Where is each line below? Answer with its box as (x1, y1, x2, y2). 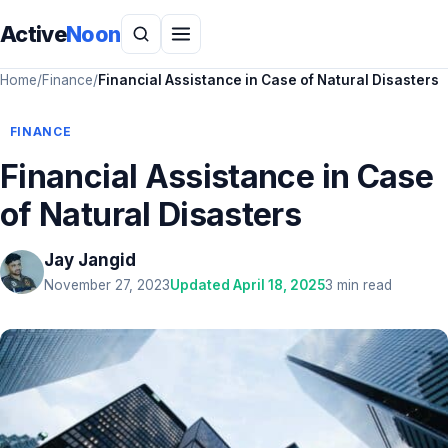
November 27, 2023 (44, 277, 170, 293)
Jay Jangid (44, 250, 136, 270)
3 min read (325, 277, 392, 293)
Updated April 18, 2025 (170, 277, 325, 293)
